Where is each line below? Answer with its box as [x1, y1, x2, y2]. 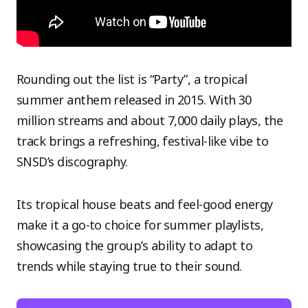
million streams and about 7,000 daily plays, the [16, 112, 283, 129]
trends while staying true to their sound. [16, 258, 242, 274]
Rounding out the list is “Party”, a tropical [16, 71, 247, 87]
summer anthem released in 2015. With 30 [16, 91, 252, 108]
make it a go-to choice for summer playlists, [16, 217, 264, 233]
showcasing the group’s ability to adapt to [16, 237, 253, 254]
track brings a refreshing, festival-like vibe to [16, 133, 269, 149]
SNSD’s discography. [16, 153, 128, 170]
